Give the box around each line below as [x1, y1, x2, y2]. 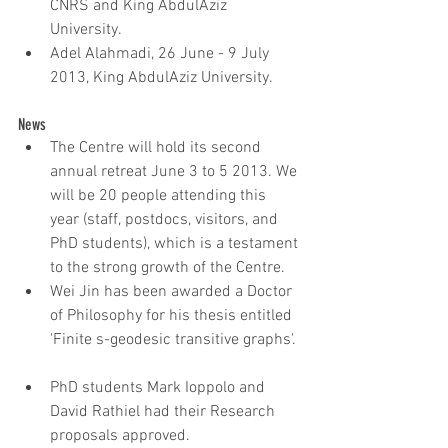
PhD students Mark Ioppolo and [50, 377, 269, 398]
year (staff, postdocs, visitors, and [50, 209, 282, 230]
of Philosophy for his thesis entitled [50, 305, 296, 326]
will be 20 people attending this [50, 185, 270, 206]
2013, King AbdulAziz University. [50, 67, 273, 88]
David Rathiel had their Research [50, 401, 279, 422]
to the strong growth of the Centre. [50, 257, 293, 278]
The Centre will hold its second [50, 137, 265, 158]
